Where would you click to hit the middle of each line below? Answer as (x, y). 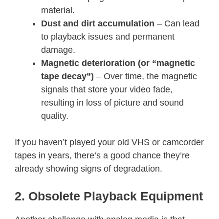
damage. (58, 50)
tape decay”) (67, 76)
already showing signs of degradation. (88, 168)
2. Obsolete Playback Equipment (109, 196)
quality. (55, 116)
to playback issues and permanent (108, 36)
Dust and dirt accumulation (98, 23)
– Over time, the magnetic (145, 76)
